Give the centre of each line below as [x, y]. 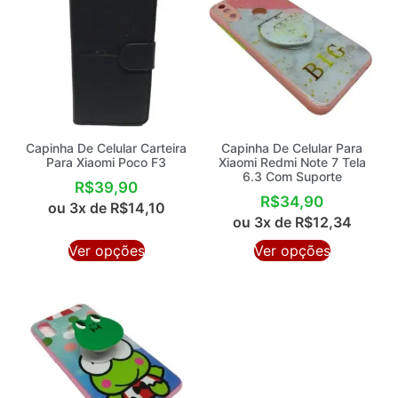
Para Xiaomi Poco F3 [106, 162]
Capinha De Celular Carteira [106, 147]
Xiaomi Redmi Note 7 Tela [292, 162]
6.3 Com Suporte [292, 176]
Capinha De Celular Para [292, 147]
